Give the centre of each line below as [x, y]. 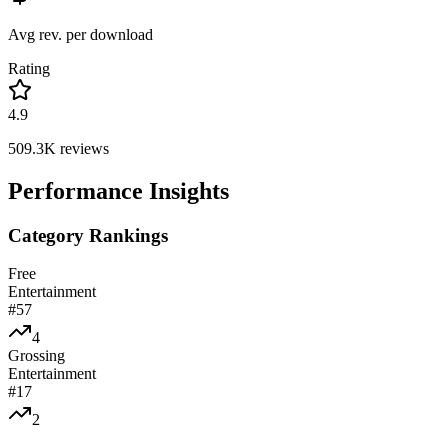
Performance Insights [118, 190]
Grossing [36, 356]
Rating [29, 68]
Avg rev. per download [80, 34]
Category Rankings [88, 235]
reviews [82, 148]
